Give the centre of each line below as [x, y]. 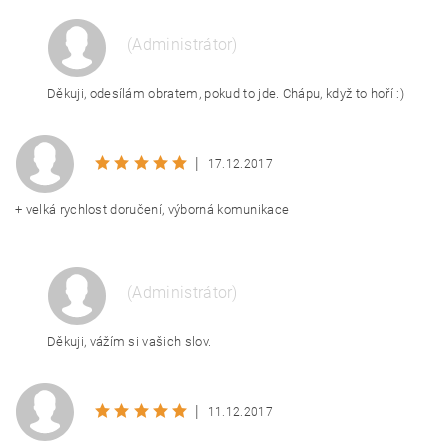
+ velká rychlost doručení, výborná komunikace [152, 209]
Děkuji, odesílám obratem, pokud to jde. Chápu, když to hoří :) [225, 93]
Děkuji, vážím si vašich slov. [129, 341]
